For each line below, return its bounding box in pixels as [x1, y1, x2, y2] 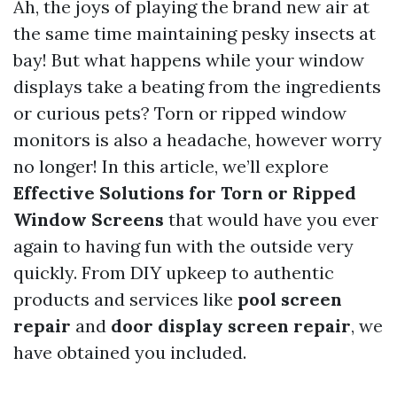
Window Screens [13, 208, 164, 230]
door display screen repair [111, 315, 351, 337]
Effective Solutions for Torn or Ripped [13, 182, 356, 204]
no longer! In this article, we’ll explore [13, 155, 329, 177]
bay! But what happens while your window [13, 49, 364, 71]
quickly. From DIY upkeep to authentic [13, 261, 334, 284]
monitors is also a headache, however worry [13, 128, 382, 151]
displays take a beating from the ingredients [13, 75, 381, 97]
